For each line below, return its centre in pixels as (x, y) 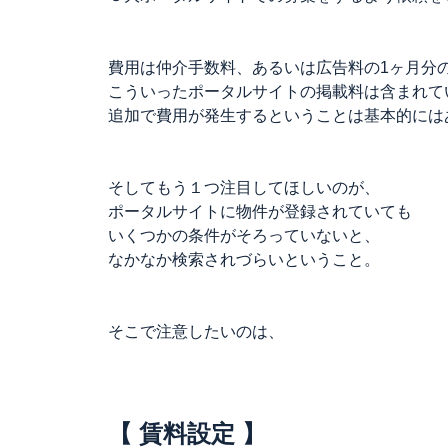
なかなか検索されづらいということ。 (244, 259)
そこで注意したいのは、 (196, 331)
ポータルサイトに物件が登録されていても (260, 211)
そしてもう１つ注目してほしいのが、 (244, 187)
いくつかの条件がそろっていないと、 (244, 235)
